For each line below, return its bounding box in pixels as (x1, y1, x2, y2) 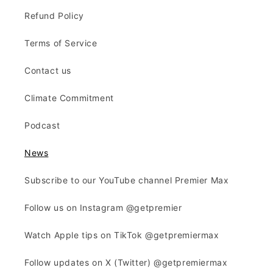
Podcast (24, 120, 60, 130)
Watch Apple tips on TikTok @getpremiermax (24, 230, 219, 240)
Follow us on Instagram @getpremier (24, 202, 182, 213)
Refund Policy (24, 10, 84, 21)
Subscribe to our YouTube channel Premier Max (24, 175, 229, 185)
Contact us (24, 65, 71, 76)
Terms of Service (24, 38, 97, 48)
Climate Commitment (24, 93, 114, 103)
